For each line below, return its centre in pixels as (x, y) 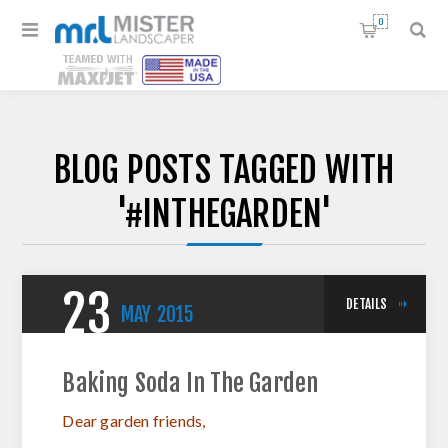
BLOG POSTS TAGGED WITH (224, 170)
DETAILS (367, 304)
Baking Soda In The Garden (190, 383)
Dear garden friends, (134, 420)
